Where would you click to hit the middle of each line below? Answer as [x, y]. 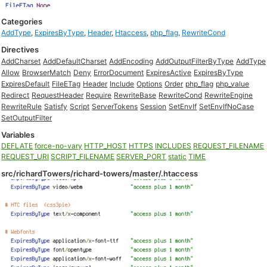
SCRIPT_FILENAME [83, 156]
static [178, 156]
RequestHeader [58, 95]
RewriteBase [135, 95]
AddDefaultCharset [75, 61]
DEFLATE [17, 146]
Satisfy [56, 106]
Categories [22, 21]
